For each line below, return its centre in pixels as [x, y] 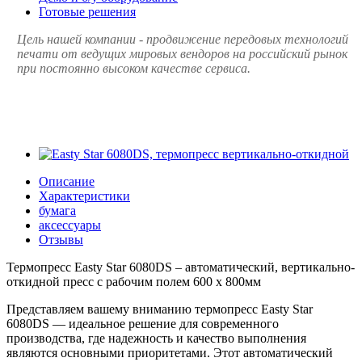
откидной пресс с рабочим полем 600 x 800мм [134, 281]
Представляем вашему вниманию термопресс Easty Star [160, 309]
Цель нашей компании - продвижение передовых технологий [183, 39]
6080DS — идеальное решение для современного [143, 323]
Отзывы [61, 239]
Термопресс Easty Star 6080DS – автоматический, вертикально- [181, 267]
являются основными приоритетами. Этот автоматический [170, 352]
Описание [67, 181]
